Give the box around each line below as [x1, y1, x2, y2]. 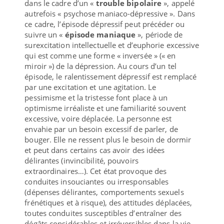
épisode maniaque [64, 29, 138, 39]
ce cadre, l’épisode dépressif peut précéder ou [24, 18, 184, 29]
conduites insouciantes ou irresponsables [24, 176, 169, 186]
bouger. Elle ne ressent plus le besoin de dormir [24, 134, 191, 144]
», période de [137, 29, 183, 39]
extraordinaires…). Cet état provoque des [24, 165, 167, 176]
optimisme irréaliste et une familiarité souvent [24, 102, 186, 113]
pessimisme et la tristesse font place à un [24, 92, 168, 102]
